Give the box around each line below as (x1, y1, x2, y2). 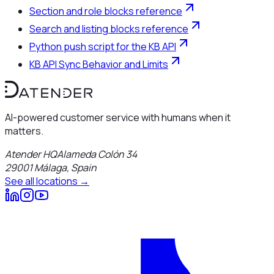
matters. (5, 124, 43, 138)
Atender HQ (5, 147, 57, 161)
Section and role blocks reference (29, 4, 182, 18)
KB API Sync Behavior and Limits (29, 57, 168, 72)
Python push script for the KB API (29, 40, 176, 54)
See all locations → (5, 174, 89, 188)
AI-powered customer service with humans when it (5, 111, 231, 125)
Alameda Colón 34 (57, 147, 137, 161)
